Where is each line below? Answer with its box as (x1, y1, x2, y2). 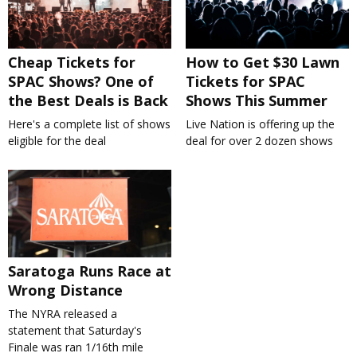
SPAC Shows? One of (8, 72, 154, 92)
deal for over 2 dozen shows (185, 133, 333, 149)
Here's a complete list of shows (8, 116, 171, 132)
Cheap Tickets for (8, 53, 135, 73)
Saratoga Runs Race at (8, 261, 171, 281)
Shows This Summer (185, 91, 328, 111)
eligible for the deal (8, 133, 106, 149)
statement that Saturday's (8, 323, 142, 339)
